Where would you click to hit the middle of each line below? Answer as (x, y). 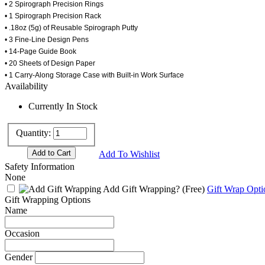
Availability (26, 86)
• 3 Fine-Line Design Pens (47, 39)
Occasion (22, 233)
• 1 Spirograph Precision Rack (53, 16)
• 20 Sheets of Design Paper (50, 63)
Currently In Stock (63, 106)
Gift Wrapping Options (48, 199)
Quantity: (33, 133)
